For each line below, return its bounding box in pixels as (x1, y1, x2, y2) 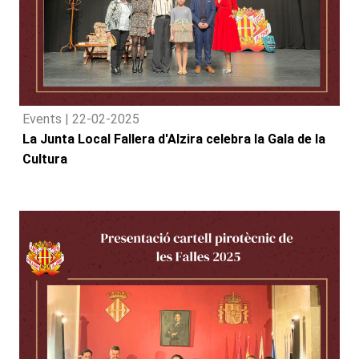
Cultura (22, 151, 67, 167)
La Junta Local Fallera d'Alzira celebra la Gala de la (22, 131, 325, 147)
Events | (22, 111, 72, 127)
